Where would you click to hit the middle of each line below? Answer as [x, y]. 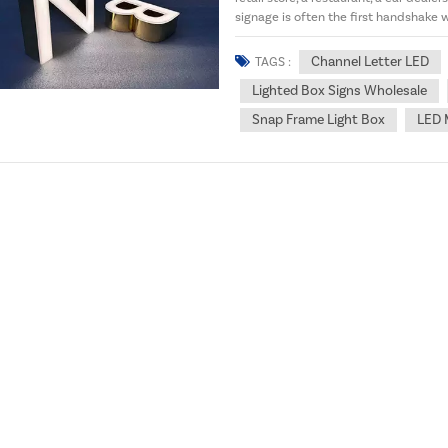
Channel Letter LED [370, 61]
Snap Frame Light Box [319, 119]
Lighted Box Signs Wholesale [340, 90]
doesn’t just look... [286, 36]
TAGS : [273, 61]
